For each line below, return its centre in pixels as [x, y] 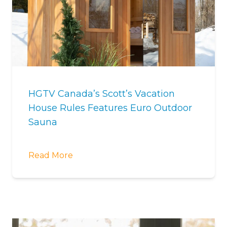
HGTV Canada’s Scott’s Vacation [102, 94]
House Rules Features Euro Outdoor [110, 108]
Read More [51, 155]
